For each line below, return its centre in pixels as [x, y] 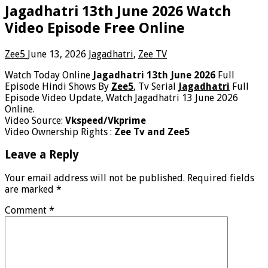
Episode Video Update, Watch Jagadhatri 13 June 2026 [121, 98]
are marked [31, 190]
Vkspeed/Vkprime [106, 120]
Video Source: [35, 120]
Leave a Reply [42, 155]
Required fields [221, 178]
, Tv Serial [156, 86]
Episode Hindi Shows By [58, 86]
